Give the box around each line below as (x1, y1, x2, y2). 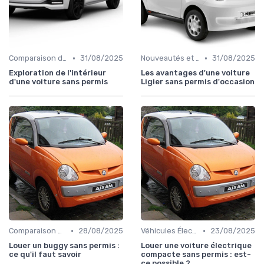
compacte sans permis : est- (141, 250, 251, 259)
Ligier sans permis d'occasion (141, 77, 255, 87)
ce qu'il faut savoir (9, 250, 81, 259)
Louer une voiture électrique (141, 241, 252, 250)
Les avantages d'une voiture (141, 68, 250, 78)
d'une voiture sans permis (9, 77, 108, 87)
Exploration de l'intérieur (9, 68, 106, 78)
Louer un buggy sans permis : (9, 241, 120, 250)
